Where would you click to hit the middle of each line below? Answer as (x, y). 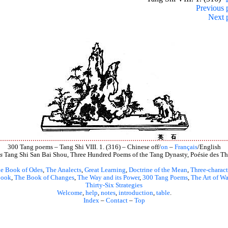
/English (209, 147)
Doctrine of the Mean (158, 170)
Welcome (69, 193)
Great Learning (105, 170)
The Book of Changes (44, 177)
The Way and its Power (108, 177)
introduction (136, 193)
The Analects (63, 170)
